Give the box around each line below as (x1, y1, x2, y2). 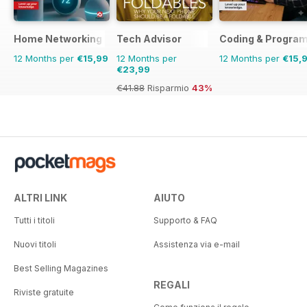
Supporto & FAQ (153, 215, 217, 226)
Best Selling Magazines (14, 263, 108, 274)
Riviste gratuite (14, 287, 74, 298)
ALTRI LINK (14, 192, 67, 204)
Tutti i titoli (14, 215, 55, 226)
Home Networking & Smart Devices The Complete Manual (14, 33, 297, 45)
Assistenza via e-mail (153, 239, 240, 250)
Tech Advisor (116, 33, 182, 45)
